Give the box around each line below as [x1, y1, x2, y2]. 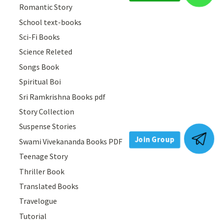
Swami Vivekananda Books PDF [19, 136, 123, 146]
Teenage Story [19, 151, 68, 162]
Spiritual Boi [19, 77, 61, 87]
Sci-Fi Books [19, 32, 60, 42]
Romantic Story [19, 2, 73, 12]
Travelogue [19, 196, 57, 206]
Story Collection [19, 106, 75, 116]
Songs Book [19, 61, 59, 72]
